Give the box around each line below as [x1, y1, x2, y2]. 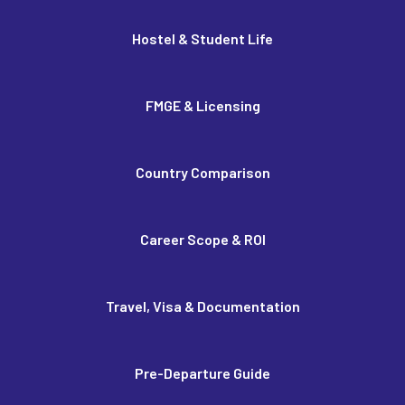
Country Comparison [135, 164, 270, 181]
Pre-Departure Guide [135, 364, 270, 381]
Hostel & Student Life [132, 30, 273, 47]
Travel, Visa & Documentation [105, 297, 300, 315]
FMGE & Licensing [145, 97, 260, 114]
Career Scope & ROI [139, 231, 266, 248]
